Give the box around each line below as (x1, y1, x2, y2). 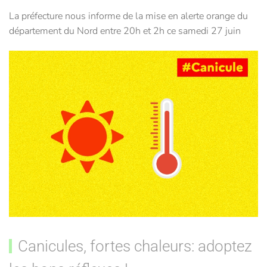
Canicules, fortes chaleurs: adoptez (17, 237, 252, 256)
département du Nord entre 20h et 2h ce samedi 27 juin (9, 24, 241, 38)
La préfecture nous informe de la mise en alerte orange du (9, 9, 248, 23)
